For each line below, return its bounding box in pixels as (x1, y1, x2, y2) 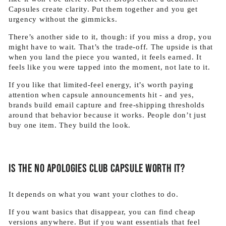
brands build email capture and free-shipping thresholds (9, 101, 205, 109)
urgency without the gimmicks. (9, 15, 118, 23)
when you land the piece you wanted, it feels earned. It (9, 53, 202, 61)
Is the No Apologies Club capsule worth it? (9, 161, 185, 176)
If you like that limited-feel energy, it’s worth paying (9, 81, 194, 89)
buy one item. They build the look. (9, 121, 131, 129)
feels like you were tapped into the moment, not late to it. (9, 63, 210, 71)
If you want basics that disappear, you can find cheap (9, 208, 196, 216)
